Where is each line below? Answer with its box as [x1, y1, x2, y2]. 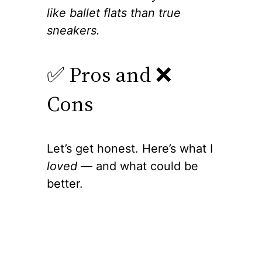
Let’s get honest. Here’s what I [47, 142, 213, 156]
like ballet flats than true [47, 6, 181, 20]
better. [47, 177, 83, 191]
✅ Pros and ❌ [47, 60, 171, 89]
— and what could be [77, 159, 198, 174]
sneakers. [47, 23, 100, 38]
